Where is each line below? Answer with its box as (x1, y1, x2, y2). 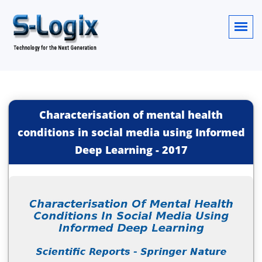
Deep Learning (74, 143, 153, 157)
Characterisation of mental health (39, 108, 223, 122)
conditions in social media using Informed (17, 125, 245, 139)
